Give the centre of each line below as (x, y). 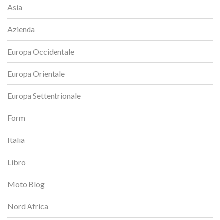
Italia (16, 139)
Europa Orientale (36, 73)
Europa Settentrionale (44, 95)
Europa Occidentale (41, 51)
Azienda (21, 29)
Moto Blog (26, 184)
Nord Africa (28, 206)
